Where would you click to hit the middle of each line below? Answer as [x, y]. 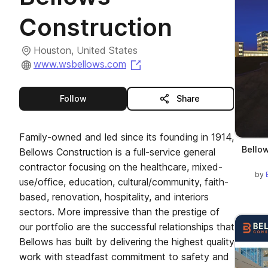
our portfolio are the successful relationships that [127, 227]
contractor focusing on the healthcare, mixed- [121, 167]
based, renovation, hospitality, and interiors [114, 197]
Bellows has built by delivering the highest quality [127, 242]
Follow [73, 98]
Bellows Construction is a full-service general [117, 152]
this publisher [114, 98]
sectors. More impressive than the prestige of [119, 212]
